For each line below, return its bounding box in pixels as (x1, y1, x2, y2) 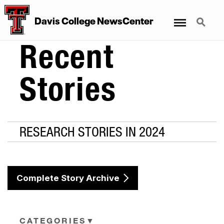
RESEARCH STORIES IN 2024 (19, 123, 165, 140)
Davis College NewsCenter (34, 12, 153, 27)
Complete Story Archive (16, 173, 119, 183)
